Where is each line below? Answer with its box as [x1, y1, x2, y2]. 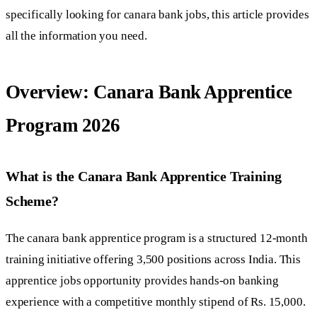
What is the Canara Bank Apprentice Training [6, 168, 282, 184]
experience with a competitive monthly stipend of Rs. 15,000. [6, 295, 306, 309]
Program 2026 [6, 115, 120, 137]
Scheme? [6, 192, 59, 209]
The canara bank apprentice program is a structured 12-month [6, 231, 308, 246]
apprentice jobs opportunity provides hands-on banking [6, 274, 279, 288]
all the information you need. [6, 28, 147, 42]
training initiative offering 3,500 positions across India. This [6, 253, 301, 267]
